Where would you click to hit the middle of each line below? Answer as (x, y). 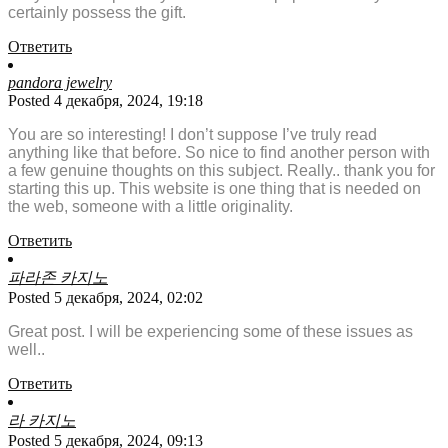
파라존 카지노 (58, 278)
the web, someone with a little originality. (150, 207)
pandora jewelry (60, 83)
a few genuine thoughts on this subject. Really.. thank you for (221, 171)
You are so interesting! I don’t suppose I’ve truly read (192, 135)
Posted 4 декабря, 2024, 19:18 (105, 101)
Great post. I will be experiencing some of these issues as (210, 332)
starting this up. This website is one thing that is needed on (214, 189)
